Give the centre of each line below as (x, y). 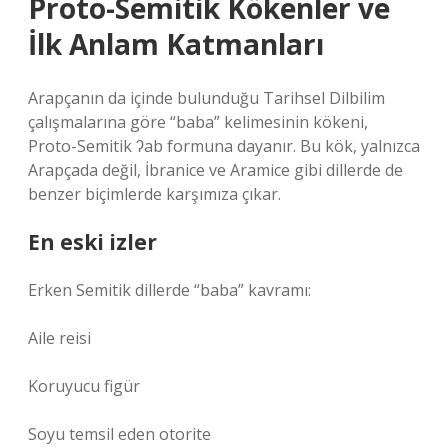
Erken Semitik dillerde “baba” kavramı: (169, 290)
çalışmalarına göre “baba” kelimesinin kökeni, (198, 122)
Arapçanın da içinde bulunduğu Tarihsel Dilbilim (206, 98)
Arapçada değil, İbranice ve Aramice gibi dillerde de (215, 170)
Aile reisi (59, 338)
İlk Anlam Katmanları (176, 44)
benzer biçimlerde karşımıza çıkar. (154, 194)
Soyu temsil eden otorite (119, 434)
